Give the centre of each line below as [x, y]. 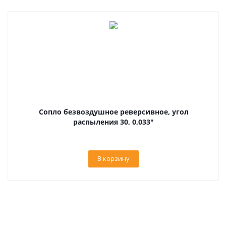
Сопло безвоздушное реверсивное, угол [114, 112]
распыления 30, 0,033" [114, 122]
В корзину [114, 158]
